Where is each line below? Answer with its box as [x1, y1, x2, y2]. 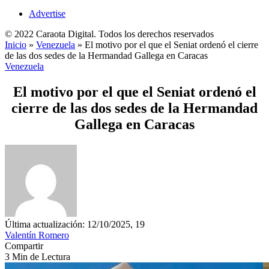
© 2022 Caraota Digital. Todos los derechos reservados [5, 29, 214, 39]
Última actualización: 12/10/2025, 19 [5, 219, 145, 229]
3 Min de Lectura [5, 251, 70, 262]
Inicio [5, 40, 26, 50]
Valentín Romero [5, 229, 69, 240]
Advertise [29, 8, 65, 19]
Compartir [5, 240, 43, 251]
